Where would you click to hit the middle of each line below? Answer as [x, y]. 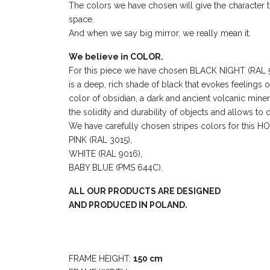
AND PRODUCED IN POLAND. [128, 205]
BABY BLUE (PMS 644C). [116, 167]
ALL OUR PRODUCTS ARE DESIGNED [145, 191]
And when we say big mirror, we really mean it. [160, 33]
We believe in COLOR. [116, 56]
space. [81, 19]
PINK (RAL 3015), [100, 140]
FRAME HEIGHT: [101, 258]
